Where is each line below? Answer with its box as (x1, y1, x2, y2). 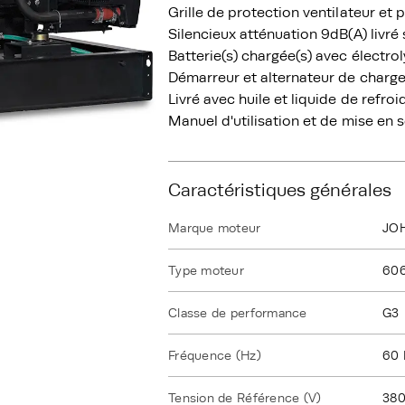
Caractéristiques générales (168, 180, 391, 200)
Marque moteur (168, 221, 261, 235)
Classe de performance (168, 306, 307, 320)
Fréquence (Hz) (168, 348, 261, 363)
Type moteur (168, 263, 244, 278)
